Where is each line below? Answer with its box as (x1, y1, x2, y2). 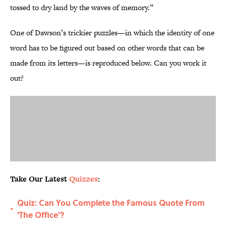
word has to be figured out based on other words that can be (10, 42, 204, 53)
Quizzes (69, 174, 98, 185)
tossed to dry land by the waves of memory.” (10, 2, 153, 13)
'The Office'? (17, 209, 65, 221)
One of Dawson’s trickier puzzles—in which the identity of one (10, 27, 214, 38)
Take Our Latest (10, 174, 69, 185)
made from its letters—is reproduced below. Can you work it (10, 58, 206, 69)
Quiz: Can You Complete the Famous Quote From (17, 197, 205, 209)
